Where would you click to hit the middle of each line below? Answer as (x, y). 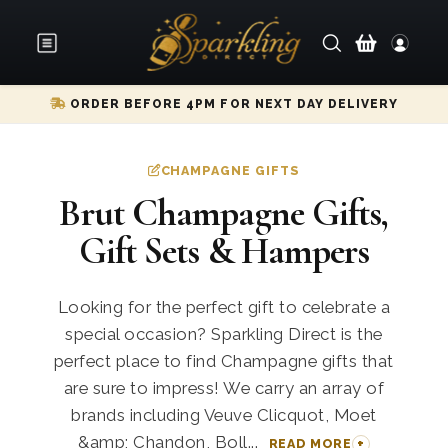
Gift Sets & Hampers (224, 251)
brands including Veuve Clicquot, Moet (224, 415)
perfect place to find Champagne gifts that (223, 361)
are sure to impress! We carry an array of (224, 388)
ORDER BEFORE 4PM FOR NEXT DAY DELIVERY (232, 104)
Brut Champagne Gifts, (224, 213)
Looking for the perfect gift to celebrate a (224, 307)
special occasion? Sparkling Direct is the (224, 334)
